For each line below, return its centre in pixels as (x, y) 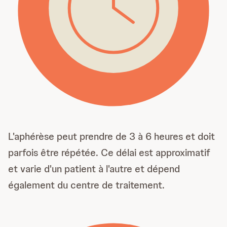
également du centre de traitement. (86, 185)
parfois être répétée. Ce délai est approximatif (109, 153)
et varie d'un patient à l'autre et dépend (94, 169)
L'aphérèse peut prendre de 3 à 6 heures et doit (111, 137)
